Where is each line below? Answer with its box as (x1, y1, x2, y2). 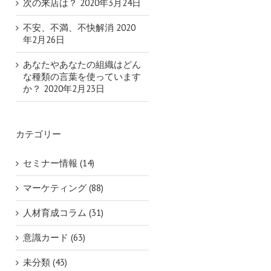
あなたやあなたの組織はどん (23, 59, 141, 70)
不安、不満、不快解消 (23, 22, 114, 33)
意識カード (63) (23, 232, 85, 243)
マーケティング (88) (23, 182, 103, 194)
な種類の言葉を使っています (23, 71, 141, 82)
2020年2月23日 (44, 83, 105, 94)
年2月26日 (23, 34, 65, 45)
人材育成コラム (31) (23, 207, 103, 218)
